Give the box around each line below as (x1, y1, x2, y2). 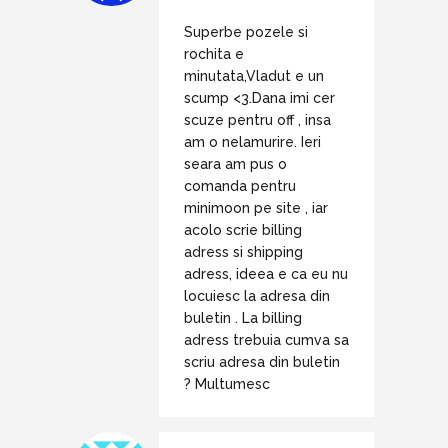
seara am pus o (184, 156, 287, 173)
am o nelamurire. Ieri (184, 134, 321, 151)
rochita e (184, 46, 244, 63)
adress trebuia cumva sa (184, 332, 349, 349)
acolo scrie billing (184, 222, 302, 239)
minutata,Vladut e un (184, 68, 324, 85)
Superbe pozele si (184, 24, 308, 41)
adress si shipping (184, 244, 303, 261)
